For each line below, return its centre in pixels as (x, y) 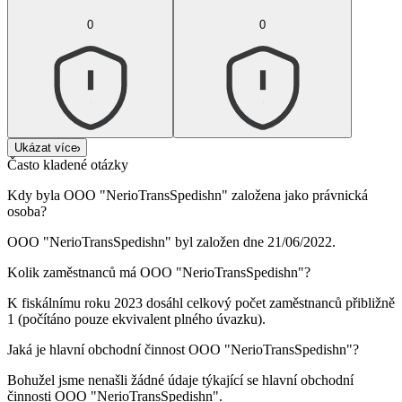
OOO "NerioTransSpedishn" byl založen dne (137, 242)
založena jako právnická (298, 196)
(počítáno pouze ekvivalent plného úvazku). (140, 319)
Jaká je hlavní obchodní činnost (98, 350)
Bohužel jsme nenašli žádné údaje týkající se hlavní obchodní (180, 380)
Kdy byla (35, 196)
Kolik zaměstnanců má (74, 273)
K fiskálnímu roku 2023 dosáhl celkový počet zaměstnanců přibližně (201, 303)
